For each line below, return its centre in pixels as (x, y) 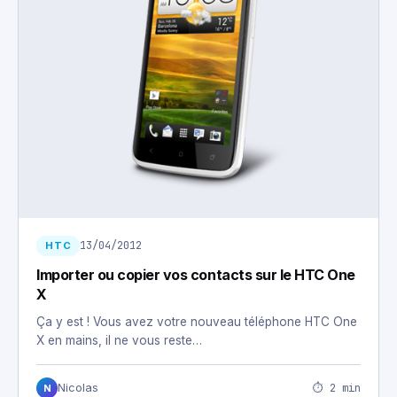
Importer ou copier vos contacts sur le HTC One (196, 275)
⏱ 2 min (337, 388)
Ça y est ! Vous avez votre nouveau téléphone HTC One (197, 322)
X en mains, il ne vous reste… (119, 341)
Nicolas (78, 388)
